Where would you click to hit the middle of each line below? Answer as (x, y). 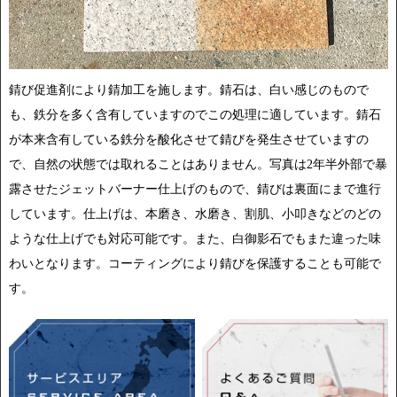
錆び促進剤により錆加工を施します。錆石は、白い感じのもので (189, 90)
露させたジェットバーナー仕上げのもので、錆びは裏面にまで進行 (195, 190)
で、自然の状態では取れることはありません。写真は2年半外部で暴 (198, 165)
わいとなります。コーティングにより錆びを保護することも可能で (195, 264)
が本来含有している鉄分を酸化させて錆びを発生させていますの (189, 140)
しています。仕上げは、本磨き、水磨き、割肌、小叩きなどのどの (195, 214)
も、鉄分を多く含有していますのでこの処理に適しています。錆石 (195, 115)
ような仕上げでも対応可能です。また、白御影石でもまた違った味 (195, 239)
